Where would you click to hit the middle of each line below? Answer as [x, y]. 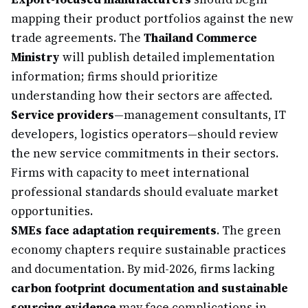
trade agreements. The [77, 38]
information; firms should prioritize [114, 76]
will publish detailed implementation [167, 57]
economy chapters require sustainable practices [148, 250]
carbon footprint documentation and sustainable [150, 288]
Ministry [35, 57]
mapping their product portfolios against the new [152, 19]
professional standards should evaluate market [145, 192]
